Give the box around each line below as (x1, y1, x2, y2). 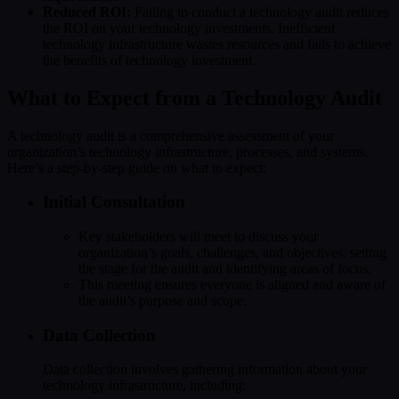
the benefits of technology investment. (43, 52, 256, 68)
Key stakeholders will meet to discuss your (78, 228, 318, 244)
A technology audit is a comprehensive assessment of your (7, 127, 334, 143)
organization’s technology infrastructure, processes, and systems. (7, 143, 368, 159)
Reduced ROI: (43, 4, 131, 20)
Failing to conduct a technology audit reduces (131, 4, 389, 20)
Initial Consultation (43, 192, 185, 212)
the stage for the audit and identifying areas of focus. (78, 260, 371, 276)
